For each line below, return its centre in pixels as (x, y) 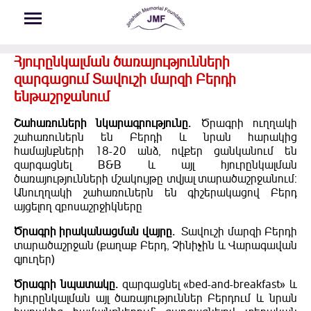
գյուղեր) (34, 260)
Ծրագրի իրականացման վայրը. (94, 232)
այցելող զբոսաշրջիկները (78, 207)
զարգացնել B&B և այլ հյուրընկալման (155, 166)
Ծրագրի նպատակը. (66, 285)
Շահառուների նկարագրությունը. (103, 124)
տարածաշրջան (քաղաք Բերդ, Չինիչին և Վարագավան (155, 246)
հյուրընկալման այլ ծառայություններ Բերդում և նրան (155, 299)
